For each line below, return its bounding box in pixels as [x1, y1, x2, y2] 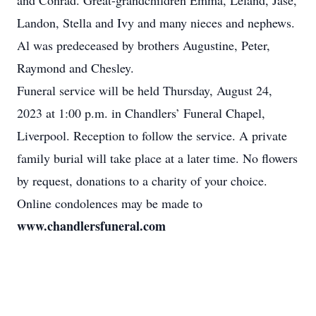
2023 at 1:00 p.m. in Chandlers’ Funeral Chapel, [17, 104, 265, 121]
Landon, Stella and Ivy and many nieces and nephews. [17, 14, 295, 31]
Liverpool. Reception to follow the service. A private [17, 127, 287, 144]
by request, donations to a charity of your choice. [17, 172, 267, 189]
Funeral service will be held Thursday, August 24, [17, 82, 272, 99]
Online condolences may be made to [17, 195, 202, 212]
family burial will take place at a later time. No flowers [17, 150, 298, 166]
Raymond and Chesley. [17, 59, 134, 76]
